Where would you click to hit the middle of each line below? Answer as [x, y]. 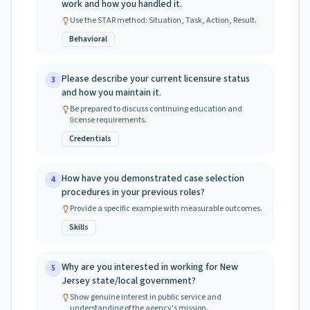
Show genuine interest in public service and [146, 297]
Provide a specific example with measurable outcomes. [166, 209]
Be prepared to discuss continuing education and [156, 109]
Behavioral [88, 39]
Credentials [90, 139]
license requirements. [108, 120]
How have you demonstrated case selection [153, 179]
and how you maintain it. [111, 93]
